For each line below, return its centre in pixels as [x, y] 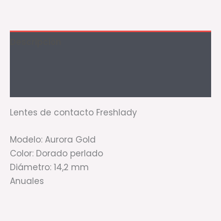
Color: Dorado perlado [56, 154]
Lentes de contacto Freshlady [74, 113]
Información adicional [58, 64]
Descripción [36, 42]
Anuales [27, 181]
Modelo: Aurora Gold [53, 140]
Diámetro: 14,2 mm [49, 167]
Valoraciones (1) [46, 86]
